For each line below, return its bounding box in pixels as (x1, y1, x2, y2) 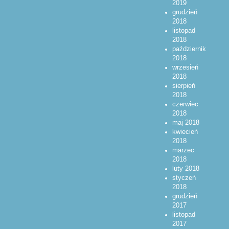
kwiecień (172, 128, 198, 135)
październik (172, 45, 206, 53)
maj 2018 (172, 119, 199, 126)
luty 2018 (172, 165, 199, 172)
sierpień (172, 82, 195, 89)
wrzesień (172, 63, 198, 71)
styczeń (172, 174, 196, 181)
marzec (172, 146, 194, 154)
